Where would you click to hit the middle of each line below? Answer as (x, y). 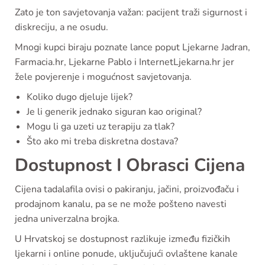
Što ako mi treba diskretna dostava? (102, 141)
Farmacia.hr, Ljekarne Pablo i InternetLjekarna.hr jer (125, 62)
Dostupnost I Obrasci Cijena (130, 165)
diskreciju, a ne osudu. (62, 27)
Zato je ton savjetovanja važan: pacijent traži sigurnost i (131, 12)
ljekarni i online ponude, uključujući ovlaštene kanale (126, 253)
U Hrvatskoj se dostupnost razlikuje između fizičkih (122, 239)
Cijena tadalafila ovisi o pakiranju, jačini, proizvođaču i (127, 189)
